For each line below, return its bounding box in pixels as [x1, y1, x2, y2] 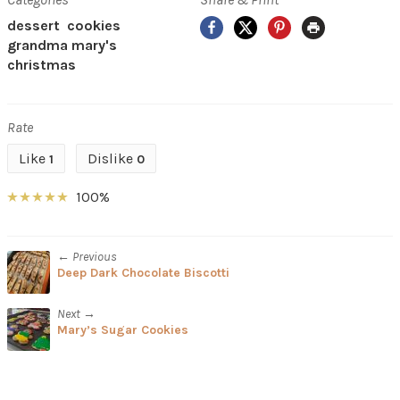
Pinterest [286, 16, 347, 34]
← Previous [57, 249, 117, 265]
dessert [7, 17, 60, 35]
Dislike [87, 150, 137, 168]
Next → [57, 306, 96, 322]
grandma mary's [7, 37, 117, 54]
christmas [7, 56, 76, 74]
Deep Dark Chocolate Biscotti [57, 265, 229, 281]
